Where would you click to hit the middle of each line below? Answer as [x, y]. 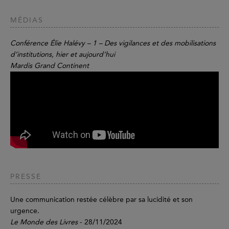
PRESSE [26, 176]
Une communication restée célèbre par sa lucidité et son [101, 199]
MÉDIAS [27, 20]
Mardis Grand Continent [50, 65]
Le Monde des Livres [44, 222]
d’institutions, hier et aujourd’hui [63, 54]
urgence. [25, 211]
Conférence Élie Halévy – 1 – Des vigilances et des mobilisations [113, 43]
